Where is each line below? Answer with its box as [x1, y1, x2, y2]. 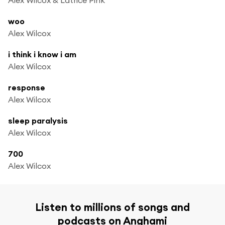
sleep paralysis [8, 115, 68, 126]
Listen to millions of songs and [35, 200, 190, 214]
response [8, 82, 45, 92]
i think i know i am [8, 49, 76, 59]
